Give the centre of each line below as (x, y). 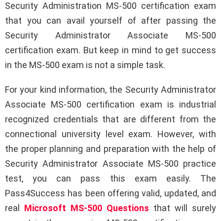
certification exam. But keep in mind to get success (110, 50)
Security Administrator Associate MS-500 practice (110, 164)
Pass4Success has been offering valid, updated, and (110, 193)
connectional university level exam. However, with (110, 134)
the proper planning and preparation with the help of (110, 149)
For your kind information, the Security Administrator (110, 90)
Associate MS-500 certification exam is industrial (110, 105)
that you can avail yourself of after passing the (110, 21)
